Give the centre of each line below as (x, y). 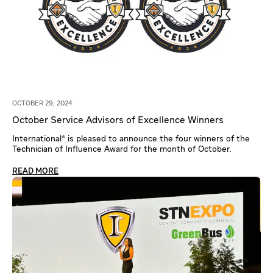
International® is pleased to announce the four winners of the (131, 139)
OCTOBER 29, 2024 (42, 103)
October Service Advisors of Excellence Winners (118, 120)
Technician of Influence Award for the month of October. (122, 149)
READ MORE (35, 171)
